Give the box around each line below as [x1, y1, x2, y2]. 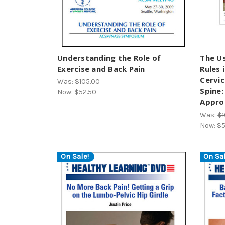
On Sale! [61, 152, 89, 161]
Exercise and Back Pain [57, 63, 145, 74]
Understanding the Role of [57, 52, 161, 63]
